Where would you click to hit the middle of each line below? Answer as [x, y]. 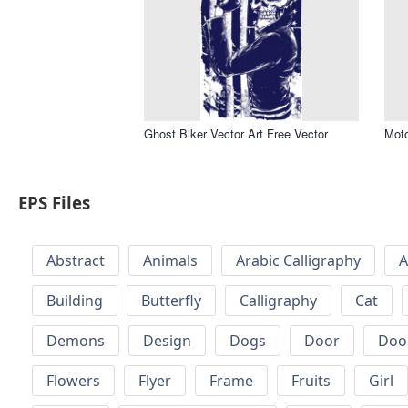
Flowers [73, 381]
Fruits [311, 381]
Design [167, 341]
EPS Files [54, 203]
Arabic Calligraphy [298, 261]
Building [75, 301]
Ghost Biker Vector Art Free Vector [236, 133]
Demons [76, 341]
